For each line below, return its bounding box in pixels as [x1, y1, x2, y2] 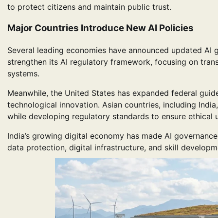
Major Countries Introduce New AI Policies [7, 22, 194, 34]
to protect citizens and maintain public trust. [7, 1, 171, 12]
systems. [7, 69, 39, 79]
